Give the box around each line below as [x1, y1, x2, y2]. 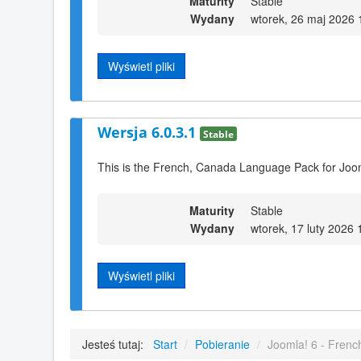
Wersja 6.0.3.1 [98, 122, 200, 142]
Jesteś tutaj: [82, 336, 150, 353]
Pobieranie [195, 336, 250, 353]
